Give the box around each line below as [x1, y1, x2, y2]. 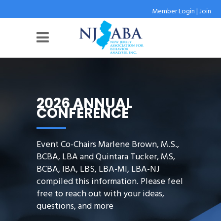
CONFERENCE [37, 104, 129, 123]
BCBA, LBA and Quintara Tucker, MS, [37, 150, 175, 165]
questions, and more [37, 199, 113, 214]
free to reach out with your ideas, [37, 187, 164, 202]
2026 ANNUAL [37, 94, 133, 113]
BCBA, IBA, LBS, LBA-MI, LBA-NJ [37, 162, 160, 177]
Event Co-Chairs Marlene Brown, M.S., [37, 138, 179, 152]
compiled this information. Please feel [37, 175, 183, 189]
